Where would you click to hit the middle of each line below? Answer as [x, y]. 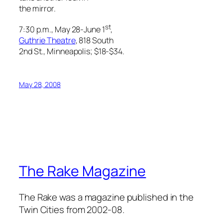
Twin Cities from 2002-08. [72, 209]
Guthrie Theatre [47, 40]
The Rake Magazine [83, 171]
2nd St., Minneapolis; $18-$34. [72, 51]
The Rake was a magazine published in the [106, 197]
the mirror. [37, 8]
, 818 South [94, 40]
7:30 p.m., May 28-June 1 [62, 29]
